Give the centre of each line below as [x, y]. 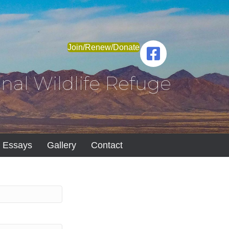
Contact [107, 145]
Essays [17, 145]
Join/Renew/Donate [104, 47]
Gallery [61, 145]
